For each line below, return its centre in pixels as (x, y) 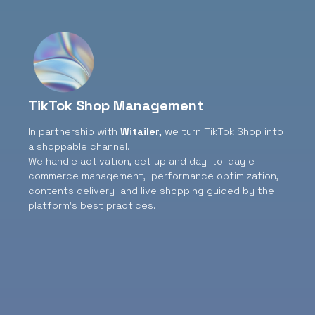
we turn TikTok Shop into (223, 132)
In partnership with (74, 132)
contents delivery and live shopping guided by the (151, 191)
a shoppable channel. (81, 147)
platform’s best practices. (92, 206)
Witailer (140, 132)
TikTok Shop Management (116, 106)
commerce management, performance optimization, (153, 176)
